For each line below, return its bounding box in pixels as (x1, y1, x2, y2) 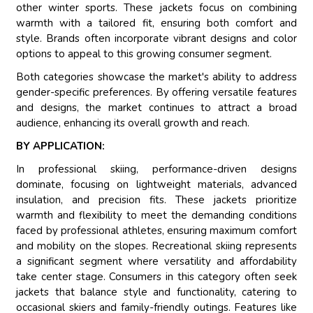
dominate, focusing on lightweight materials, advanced (16, 177, 297, 192)
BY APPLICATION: (16, 139, 105, 154)
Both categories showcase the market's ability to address (16, 70, 297, 85)
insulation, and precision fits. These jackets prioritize (16, 193, 297, 208)
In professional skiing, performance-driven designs (16, 162, 297, 177)
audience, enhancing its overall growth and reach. (16, 116, 250, 131)
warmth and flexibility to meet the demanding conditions (16, 208, 297, 223)
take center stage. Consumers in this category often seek (16, 270, 297, 284)
